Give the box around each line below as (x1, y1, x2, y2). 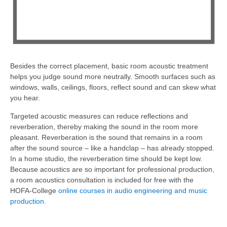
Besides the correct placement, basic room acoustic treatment (10, 62, 208, 70)
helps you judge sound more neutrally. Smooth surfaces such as (10, 72, 215, 81)
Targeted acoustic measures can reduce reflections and (10, 111, 188, 120)
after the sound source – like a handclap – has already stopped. (10, 143, 214, 152)
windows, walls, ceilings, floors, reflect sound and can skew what (10, 83, 216, 92)
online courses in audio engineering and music (58, 186, 207, 195)
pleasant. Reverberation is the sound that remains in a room (10, 133, 203, 141)
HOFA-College (10, 186, 58, 195)
